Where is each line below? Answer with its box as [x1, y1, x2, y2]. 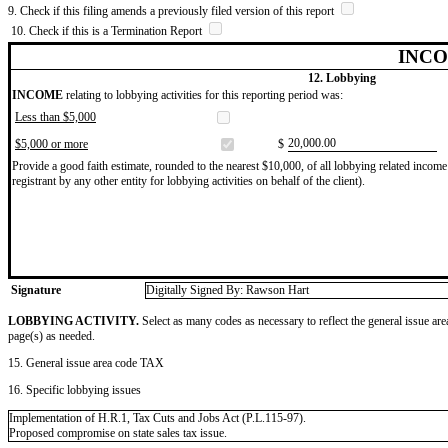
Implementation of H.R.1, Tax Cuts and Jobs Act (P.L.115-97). [9, 410, 306, 425]
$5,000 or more [15, 136, 88, 151]
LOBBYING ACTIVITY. [8, 313, 139, 328]
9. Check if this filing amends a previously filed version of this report [8, 3, 337, 18]
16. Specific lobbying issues [8, 382, 141, 397]
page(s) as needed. [8, 328, 95, 343]
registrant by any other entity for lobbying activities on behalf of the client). [12, 173, 365, 188]
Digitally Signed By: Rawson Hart [146, 282, 309, 297]
